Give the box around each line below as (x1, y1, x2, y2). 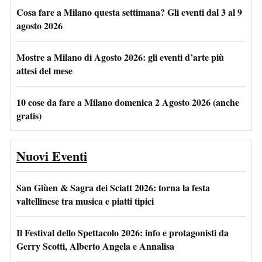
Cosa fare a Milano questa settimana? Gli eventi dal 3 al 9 (16, 5, 242, 19)
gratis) (16, 108, 42, 122)
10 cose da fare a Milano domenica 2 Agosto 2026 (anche (16, 95, 239, 109)
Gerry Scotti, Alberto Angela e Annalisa (16, 239, 174, 253)
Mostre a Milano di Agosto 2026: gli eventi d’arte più (16, 50, 224, 64)
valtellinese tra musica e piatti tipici (16, 194, 154, 208)
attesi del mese (16, 63, 73, 77)
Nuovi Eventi (16, 146, 87, 166)
